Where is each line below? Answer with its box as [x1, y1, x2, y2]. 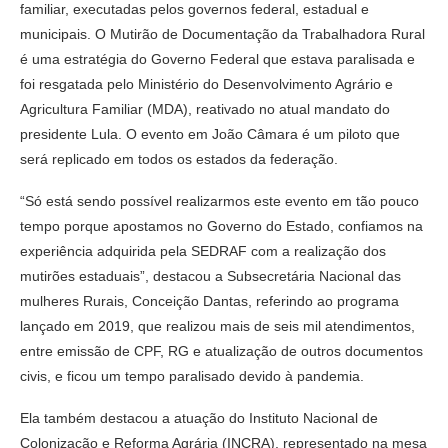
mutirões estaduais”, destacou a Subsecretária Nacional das [20, 267, 401, 284]
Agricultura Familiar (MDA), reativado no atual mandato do [20, 100, 390, 117]
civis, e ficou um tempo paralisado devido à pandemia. [20, 367, 364, 384]
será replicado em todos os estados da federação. [20, 150, 338, 167]
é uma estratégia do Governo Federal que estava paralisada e [20, 50, 415, 67]
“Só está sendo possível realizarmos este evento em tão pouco [20, 192, 419, 209]
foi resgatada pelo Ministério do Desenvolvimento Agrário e [20, 75, 393, 92]
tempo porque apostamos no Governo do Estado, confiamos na [20, 217, 423, 234]
